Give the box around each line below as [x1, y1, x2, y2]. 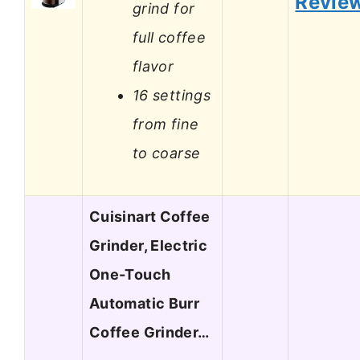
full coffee [133, 28, 206, 46]
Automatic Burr [89, 295, 200, 313]
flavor [133, 57, 174, 75]
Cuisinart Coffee [89, 208, 211, 226]
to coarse [133, 144, 201, 162]
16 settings [133, 86, 211, 104]
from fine [133, 115, 199, 133]
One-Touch [89, 266, 171, 284]
